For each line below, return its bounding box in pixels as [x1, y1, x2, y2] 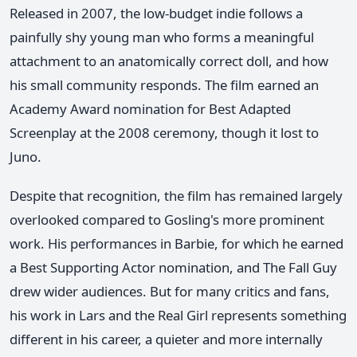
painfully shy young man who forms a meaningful [10, 28, 314, 47]
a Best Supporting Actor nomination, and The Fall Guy [10, 258, 337, 277]
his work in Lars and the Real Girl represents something [10, 306, 347, 325]
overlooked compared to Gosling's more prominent [10, 210, 324, 229]
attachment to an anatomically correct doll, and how [10, 52, 328, 71]
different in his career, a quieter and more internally [10, 330, 323, 349]
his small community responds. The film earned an [10, 76, 319, 95]
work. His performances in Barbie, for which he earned [10, 234, 343, 253]
